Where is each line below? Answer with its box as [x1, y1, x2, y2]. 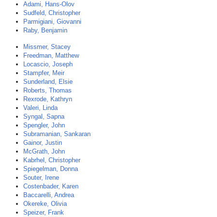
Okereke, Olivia [23, 200, 67, 207]
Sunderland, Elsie [23, 78, 73, 85]
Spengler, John [23, 122, 65, 129]
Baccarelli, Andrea [23, 191, 74, 199]
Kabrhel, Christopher [23, 156, 80, 164]
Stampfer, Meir [23, 69, 64, 77]
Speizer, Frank [23, 209, 64, 216]
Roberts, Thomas [23, 87, 72, 94]
